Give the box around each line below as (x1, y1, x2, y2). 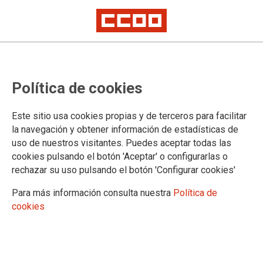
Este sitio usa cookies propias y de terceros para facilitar (12, 110, 247, 122)
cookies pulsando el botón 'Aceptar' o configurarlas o (12, 151, 228, 163)
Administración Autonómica (10, 226, 97, 235)
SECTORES (9, 174, 50, 186)
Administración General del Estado (10, 199, 121, 208)
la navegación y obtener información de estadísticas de (12, 124, 238, 136)
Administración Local (10, 240, 77, 248)
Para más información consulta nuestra (12, 187, 173, 199)
